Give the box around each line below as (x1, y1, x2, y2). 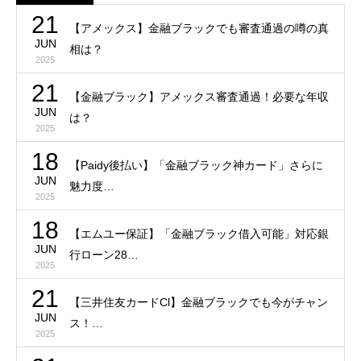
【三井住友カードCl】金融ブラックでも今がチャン (69, 295, 328, 309)
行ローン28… (69, 247, 139, 261)
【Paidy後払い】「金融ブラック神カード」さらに (69, 158, 323, 172)
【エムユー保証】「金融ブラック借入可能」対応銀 (69, 226, 329, 240)
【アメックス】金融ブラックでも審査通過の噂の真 (69, 21, 329, 35)
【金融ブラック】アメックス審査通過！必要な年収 (69, 89, 329, 103)
